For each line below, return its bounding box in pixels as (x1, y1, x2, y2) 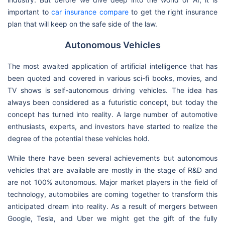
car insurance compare (51, 7, 129, 16)
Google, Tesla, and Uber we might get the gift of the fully (8, 213, 217, 222)
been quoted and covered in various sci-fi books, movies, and (8, 73, 217, 82)
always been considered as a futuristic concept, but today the (8, 97, 217, 106)
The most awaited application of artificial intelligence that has (8, 61, 217, 70)
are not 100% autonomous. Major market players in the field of (8, 177, 217, 186)
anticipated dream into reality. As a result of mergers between (8, 201, 217, 210)
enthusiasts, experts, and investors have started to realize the (8, 122, 217, 131)
